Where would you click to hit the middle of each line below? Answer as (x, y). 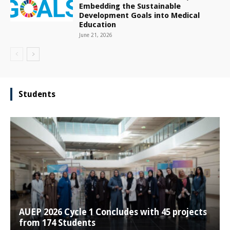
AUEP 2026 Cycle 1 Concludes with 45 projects (113, 212)
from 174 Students (57, 223)
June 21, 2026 (96, 35)
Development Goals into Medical (140, 16)
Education (98, 25)
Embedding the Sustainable (130, 6)
